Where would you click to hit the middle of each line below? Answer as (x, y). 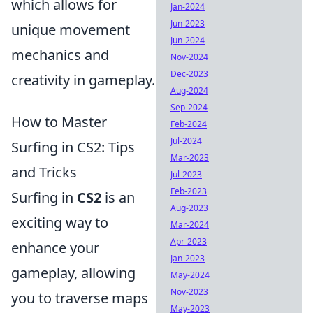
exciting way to (60, 223)
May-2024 (190, 275)
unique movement (71, 30)
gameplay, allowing (73, 273)
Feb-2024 (189, 124)
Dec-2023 (189, 74)
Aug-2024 (189, 90)
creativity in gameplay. (83, 80)
